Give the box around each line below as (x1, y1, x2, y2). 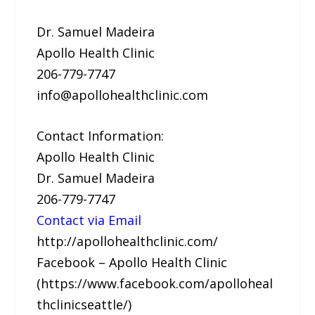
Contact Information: (37, 127, 165, 145)
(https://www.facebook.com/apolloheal (37, 275, 274, 292)
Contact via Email (37, 212, 142, 229)
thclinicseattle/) (37, 296, 132, 314)
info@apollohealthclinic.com (37, 86, 209, 103)
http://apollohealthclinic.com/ (37, 233, 219, 250)
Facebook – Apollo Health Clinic (37, 254, 228, 271)
